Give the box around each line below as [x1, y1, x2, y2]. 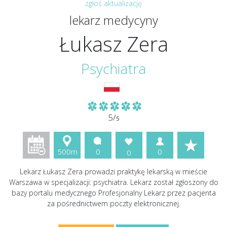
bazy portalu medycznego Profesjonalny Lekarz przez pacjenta [11, 188, 216, 198]
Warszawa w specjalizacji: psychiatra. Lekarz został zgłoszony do [9, 177, 218, 187]
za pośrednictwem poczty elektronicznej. [47, 199, 180, 208]
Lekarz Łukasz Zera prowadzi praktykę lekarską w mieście [20, 167, 207, 176]
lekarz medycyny [69, 12, 158, 28]
